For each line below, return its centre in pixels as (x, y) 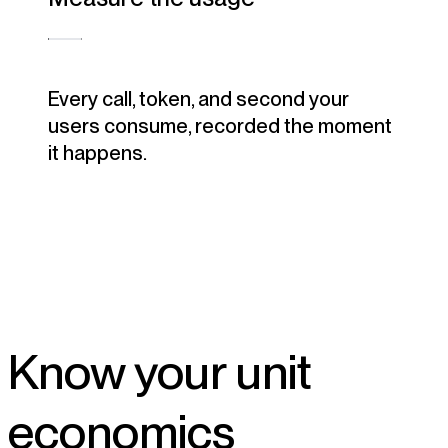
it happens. (97, 153)
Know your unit (160, 371)
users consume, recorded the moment (220, 126)
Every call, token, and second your (198, 99)
